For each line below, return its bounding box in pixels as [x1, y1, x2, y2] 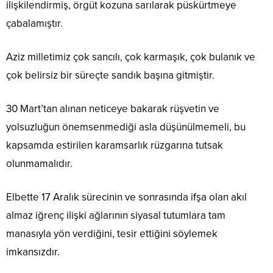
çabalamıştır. [6, 17, 63, 30]
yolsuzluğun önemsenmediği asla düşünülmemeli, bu [6, 121, 246, 134]
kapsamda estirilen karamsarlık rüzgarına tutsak [6, 139, 223, 152]
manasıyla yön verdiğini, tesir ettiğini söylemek [6, 227, 218, 241]
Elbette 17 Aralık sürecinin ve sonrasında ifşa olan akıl [6, 191, 247, 204]
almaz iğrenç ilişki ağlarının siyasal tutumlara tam [6, 209, 225, 222]
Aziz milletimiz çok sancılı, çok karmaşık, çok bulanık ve [6, 51, 255, 64]
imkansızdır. [6, 246, 60, 259]
